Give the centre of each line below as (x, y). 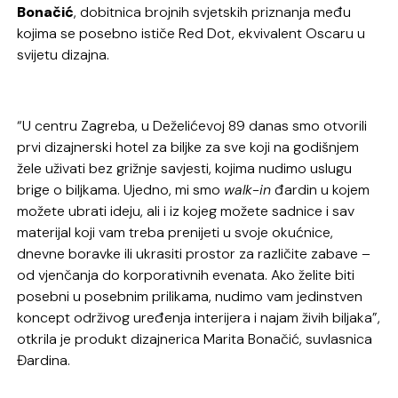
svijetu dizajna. (64, 54)
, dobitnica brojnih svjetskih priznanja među (213, 12)
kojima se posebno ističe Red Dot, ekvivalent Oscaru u (191, 33)
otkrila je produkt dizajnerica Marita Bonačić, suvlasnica (195, 338)
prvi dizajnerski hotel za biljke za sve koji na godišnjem (188, 147)
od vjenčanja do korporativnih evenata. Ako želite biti (186, 275)
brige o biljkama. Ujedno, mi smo (121, 189)
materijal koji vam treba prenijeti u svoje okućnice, (175, 232)
